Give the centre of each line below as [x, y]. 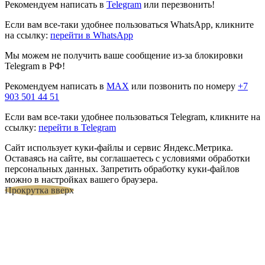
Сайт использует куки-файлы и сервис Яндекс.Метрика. [119, 147]
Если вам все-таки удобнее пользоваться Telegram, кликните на [132, 117]
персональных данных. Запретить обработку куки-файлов [122, 169]
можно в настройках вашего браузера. [81, 179]
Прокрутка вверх [39, 190]
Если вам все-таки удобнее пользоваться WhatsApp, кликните [129, 24]
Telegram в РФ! [35, 66]
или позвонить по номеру [183, 86]
